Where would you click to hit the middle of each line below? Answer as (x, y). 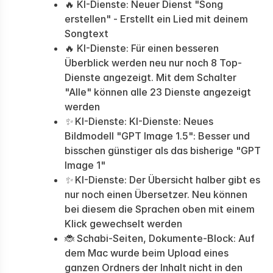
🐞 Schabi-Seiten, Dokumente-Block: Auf (160, 238)
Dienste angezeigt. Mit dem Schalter (151, 77)
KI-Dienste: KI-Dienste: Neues (143, 121)
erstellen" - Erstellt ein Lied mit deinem (156, 19)
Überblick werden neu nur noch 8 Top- (153, 63)
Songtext (87, 34)
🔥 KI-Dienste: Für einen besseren (142, 48)
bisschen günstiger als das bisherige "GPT (163, 151)
